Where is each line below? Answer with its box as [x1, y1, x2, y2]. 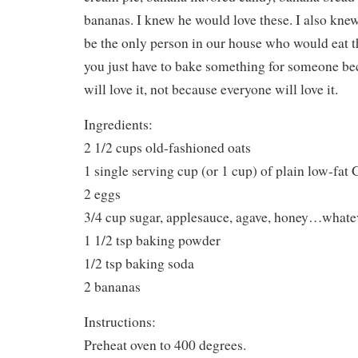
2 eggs [84, 185, 121, 204]
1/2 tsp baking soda [84, 254, 194, 273]
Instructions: [84, 312, 156, 332]
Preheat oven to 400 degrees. [84, 336, 246, 355]
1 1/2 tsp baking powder [84, 231, 221, 250]
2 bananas [84, 277, 141, 296]
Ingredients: [84, 115, 153, 134]
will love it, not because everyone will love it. [84, 80, 338, 99]
